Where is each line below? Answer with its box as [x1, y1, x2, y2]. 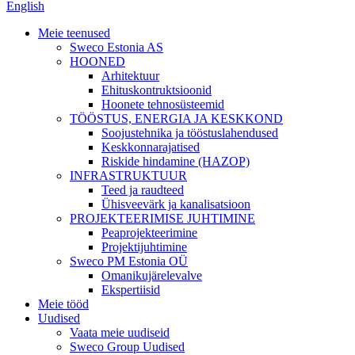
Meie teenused [38, 26, 110, 40]
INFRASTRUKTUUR [70, 169, 187, 182]
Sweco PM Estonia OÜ [70, 254, 188, 268]
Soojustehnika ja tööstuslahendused [101, 126, 278, 139]
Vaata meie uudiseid [70, 326, 170, 339]
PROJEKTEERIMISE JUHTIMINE [70, 212, 255, 225]
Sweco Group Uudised [70, 340, 185, 353]
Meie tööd [38, 297, 89, 311]
